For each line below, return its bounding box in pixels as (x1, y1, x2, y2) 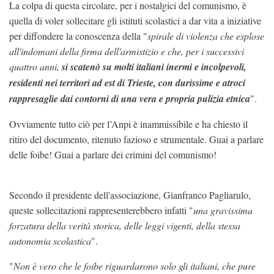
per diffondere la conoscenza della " (9, 29, 147, 43)
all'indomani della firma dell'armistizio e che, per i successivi (9, 45, 244, 58)
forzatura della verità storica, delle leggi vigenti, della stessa (9, 219, 240, 232)
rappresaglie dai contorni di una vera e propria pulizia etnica (9, 92, 250, 106)
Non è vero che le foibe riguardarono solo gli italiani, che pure (13, 259, 256, 273)
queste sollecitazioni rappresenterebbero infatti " (9, 204, 193, 217)
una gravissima (193, 204, 253, 217)
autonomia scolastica (9, 234, 91, 248)
